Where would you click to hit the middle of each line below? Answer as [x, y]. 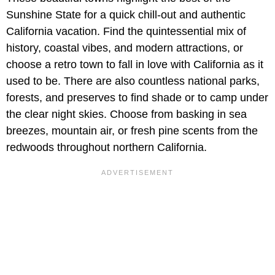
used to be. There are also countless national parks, [133, 81]
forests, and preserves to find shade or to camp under [137, 97]
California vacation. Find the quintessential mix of [126, 31]
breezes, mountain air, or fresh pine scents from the [132, 130]
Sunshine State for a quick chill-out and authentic [126, 14]
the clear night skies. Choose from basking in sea [126, 114]
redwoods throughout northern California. [107, 147]
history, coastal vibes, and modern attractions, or [125, 48]
